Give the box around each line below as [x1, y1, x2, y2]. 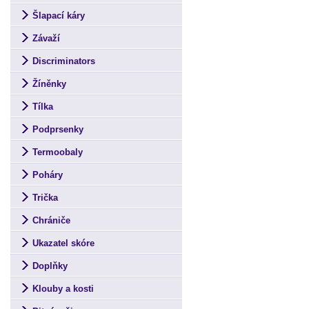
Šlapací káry [32, 10, 85, 21]
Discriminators [32, 56, 95, 66]
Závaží [32, 33, 60, 43]
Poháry [32, 170, 63, 180]
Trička [32, 192, 58, 203]
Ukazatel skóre [32, 238, 94, 248]
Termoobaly [32, 147, 83, 157]
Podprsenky [32, 124, 83, 134]
